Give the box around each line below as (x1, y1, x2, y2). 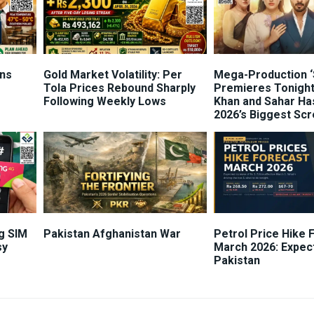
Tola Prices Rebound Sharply (43, 81, 196, 95)
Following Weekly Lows (43, 94, 166, 108)
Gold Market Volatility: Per (43, 67, 182, 81)
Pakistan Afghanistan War (43, 227, 181, 240)
